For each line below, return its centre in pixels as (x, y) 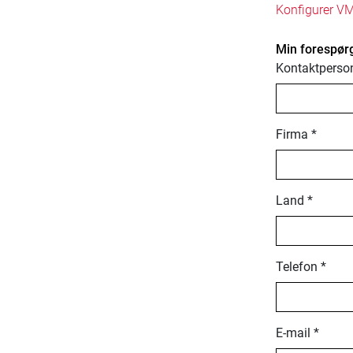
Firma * (296, 135)
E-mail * (297, 333)
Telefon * (301, 267)
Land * (294, 201)
